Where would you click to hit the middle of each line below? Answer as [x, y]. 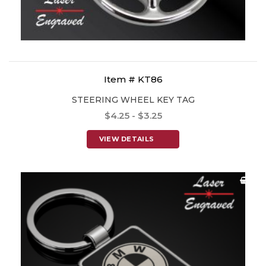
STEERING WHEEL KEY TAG [133, 100]
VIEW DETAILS [126, 139]
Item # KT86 [133, 80]
